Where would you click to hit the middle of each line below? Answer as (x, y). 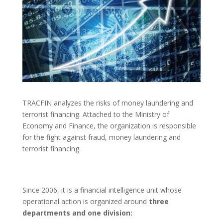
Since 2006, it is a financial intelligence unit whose (102, 190)
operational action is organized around (85, 202)
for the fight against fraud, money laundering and (101, 137)
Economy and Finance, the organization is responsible (109, 126)
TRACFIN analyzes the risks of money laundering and (108, 103)
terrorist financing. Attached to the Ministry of (96, 114)
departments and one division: (77, 213)
